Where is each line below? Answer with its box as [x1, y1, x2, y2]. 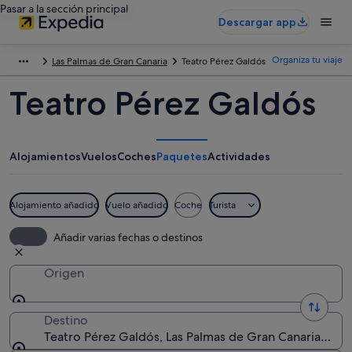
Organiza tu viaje [272, 53, 343, 66]
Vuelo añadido [105, 199, 168, 211]
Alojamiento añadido [9, 199, 99, 211]
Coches [117, 149, 156, 163]
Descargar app [218, 15, 296, 29]
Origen [44, 265, 84, 281]
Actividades [207, 149, 270, 163]
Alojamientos [9, 149, 81, 163]
